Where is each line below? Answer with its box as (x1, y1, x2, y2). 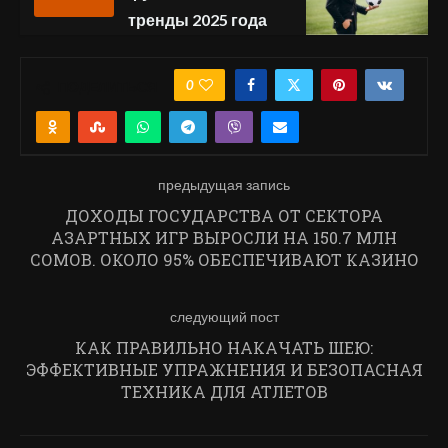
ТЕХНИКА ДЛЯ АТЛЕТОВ (120, 381, 328, 403)
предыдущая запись (158, 176, 290, 194)
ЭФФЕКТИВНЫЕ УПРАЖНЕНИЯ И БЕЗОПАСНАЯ (25, 359, 423, 381)
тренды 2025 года (128, 10, 267, 30)
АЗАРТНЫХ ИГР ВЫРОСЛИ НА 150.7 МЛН (51, 227, 397, 249)
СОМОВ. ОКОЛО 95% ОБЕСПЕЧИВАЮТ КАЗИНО (29, 249, 419, 271)
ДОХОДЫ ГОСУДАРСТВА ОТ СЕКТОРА (65, 205, 383, 227)
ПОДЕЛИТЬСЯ (58, 78, 157, 96)
